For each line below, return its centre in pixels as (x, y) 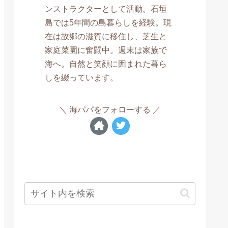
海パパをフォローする (110, 109)
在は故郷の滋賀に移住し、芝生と (106, 36)
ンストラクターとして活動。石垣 (106, 9)
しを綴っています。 (82, 78)
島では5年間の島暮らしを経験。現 (108, 23)
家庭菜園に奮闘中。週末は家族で (106, 50)
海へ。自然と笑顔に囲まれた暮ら (106, 64)
